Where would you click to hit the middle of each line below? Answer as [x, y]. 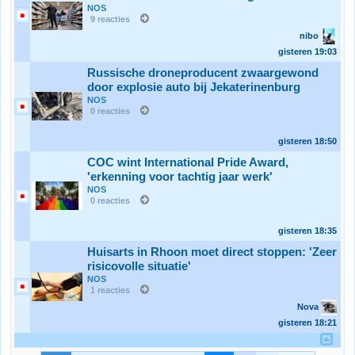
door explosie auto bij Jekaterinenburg [194, 87]
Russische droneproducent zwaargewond [203, 73]
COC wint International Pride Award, [188, 162]
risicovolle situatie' [139, 266]
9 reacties [110, 19]
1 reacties [110, 290]
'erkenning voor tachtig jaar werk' [180, 177]
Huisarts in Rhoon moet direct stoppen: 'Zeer [212, 252]
